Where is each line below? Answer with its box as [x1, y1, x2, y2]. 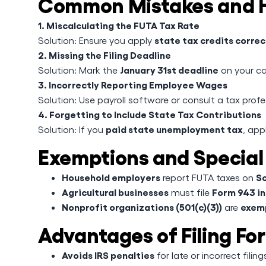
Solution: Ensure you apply [38, 34, 154, 46]
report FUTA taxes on [160, 172, 256, 183]
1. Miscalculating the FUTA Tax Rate [38, 19, 199, 31]
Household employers [62, 171, 160, 183]
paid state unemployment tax [106, 123, 243, 135]
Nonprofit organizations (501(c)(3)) [62, 201, 222, 213]
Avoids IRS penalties [62, 249, 154, 261]
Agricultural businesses [62, 186, 169, 198]
